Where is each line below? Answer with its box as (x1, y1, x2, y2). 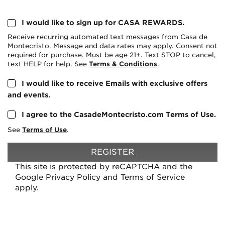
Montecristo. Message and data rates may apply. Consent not (8, 42, 217, 50)
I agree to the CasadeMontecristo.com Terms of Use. (22, 110, 216, 119)
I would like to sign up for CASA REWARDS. (22, 19, 184, 27)
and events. (8, 90, 50, 99)
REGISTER (91, 147, 134, 157)
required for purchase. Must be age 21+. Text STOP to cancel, (8, 51, 216, 59)
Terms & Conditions (89, 60, 157, 68)
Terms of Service (121, 172, 185, 182)
